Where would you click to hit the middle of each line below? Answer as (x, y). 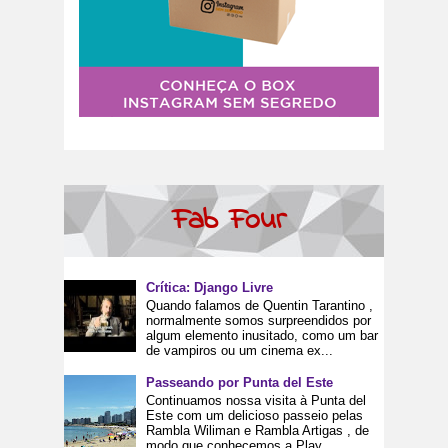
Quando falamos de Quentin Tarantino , (260, 306)
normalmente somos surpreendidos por (259, 321)
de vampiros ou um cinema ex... (240, 351)
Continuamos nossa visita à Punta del (256, 400)
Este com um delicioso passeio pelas (255, 415)
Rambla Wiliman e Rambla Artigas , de (258, 430)
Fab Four (229, 220)
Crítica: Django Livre (210, 288)
